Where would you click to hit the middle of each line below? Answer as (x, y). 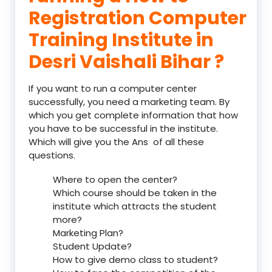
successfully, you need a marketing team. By (129, 101)
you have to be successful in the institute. (123, 128)
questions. (52, 155)
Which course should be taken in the (135, 192)
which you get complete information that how (133, 115)
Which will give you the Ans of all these (116, 141)
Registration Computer (138, 18)
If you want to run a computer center (113, 88)
